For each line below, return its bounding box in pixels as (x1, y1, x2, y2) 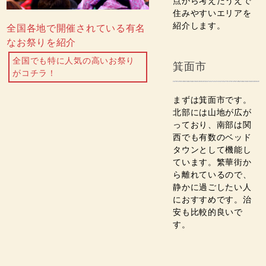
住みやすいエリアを (173, 9, 252, 18)
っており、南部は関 (173, 121, 252, 129)
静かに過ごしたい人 (173, 183, 252, 192)
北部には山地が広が (173, 108, 252, 117)
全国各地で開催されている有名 (7, 23, 146, 33)
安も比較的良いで (173, 208, 243, 217)
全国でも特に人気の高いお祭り (12, 56, 135, 65)
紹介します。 (173, 21, 226, 30)
